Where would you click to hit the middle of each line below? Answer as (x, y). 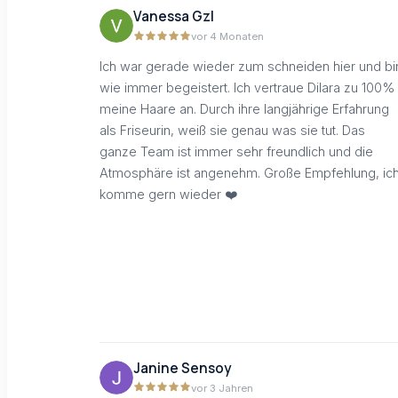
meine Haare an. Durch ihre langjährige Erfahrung (244, 108)
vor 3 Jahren (222, 388)
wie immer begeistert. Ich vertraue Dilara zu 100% (247, 87)
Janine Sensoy (182, 368)
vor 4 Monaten (227, 37)
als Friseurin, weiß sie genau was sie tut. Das (232, 130)
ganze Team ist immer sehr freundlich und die (236, 151)
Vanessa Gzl (174, 17)
